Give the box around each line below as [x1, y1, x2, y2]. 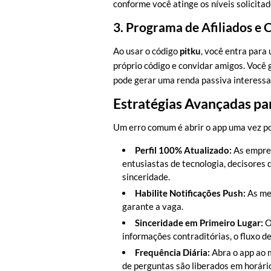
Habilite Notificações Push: [135, 188, 246, 198]
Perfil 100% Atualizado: [135, 145, 232, 155]
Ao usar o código [113, 45, 180, 56]
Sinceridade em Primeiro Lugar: [135, 217, 263, 228]
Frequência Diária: [135, 247, 210, 258]
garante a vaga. [122, 201, 183, 212]
